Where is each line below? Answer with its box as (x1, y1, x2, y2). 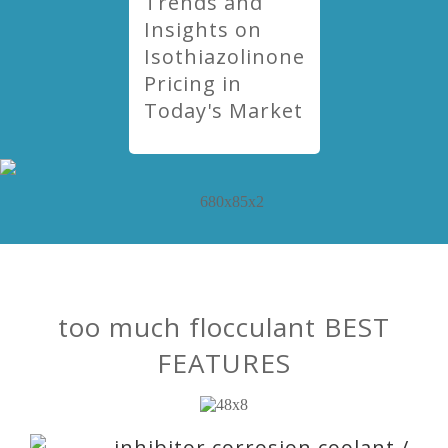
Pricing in (143, 70, 242, 97)
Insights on (143, 16, 262, 43)
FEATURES (157, 345, 291, 381)
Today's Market (143, 97, 303, 124)
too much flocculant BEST (58, 309, 390, 345)
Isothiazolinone (143, 43, 305, 70)
